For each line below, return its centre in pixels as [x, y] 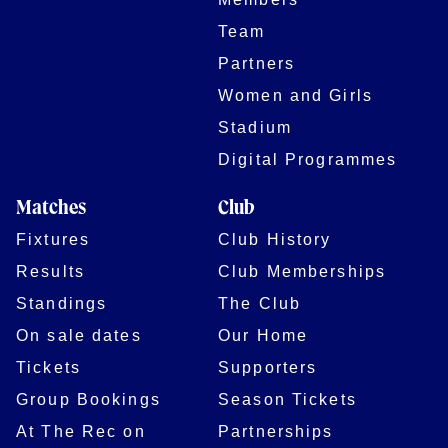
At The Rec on [81, 430]
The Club [260, 302]
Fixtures [53, 238]
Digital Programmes [308, 158]
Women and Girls [295, 94]
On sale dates [79, 334]
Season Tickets [287, 398]
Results [50, 270]
